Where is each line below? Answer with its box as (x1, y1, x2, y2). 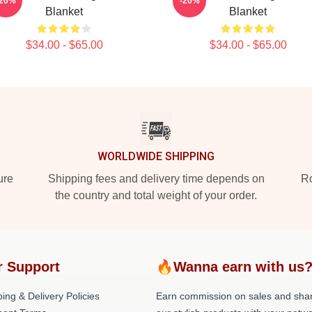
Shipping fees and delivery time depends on (47, 173, 265, 185)
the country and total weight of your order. (55, 189, 257, 201)
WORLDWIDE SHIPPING (97, 150, 214, 163)
